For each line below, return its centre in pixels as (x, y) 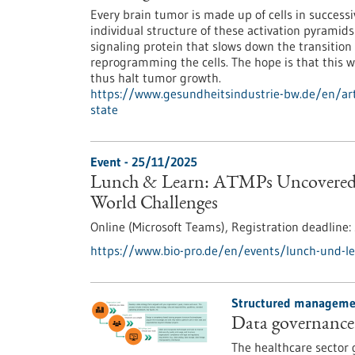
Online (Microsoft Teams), (161, 227)
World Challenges (154, 204)
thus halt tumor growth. (156, 78)
